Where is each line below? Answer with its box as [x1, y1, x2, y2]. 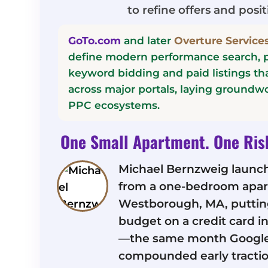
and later [121, 33, 175, 47]
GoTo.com [68, 33, 121, 47]
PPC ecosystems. [68, 98, 160, 111]
